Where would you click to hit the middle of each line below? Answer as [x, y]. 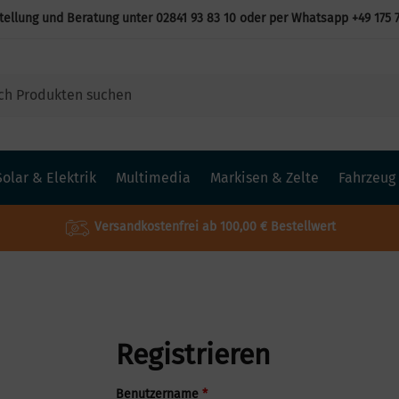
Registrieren [194, 354]
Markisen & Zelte [265, 178]
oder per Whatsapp [293, 18]
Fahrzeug [367, 178]
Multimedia [154, 178]
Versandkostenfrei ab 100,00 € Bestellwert [215, 227]
